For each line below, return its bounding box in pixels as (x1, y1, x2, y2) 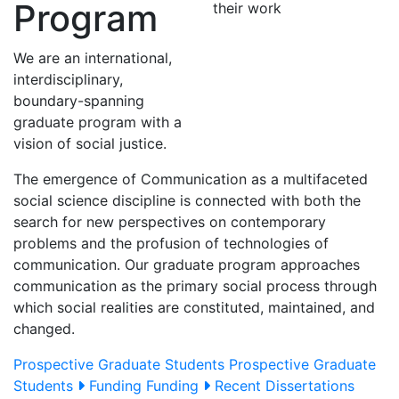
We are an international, (13, 49, 172, 67)
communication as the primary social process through (13, 277, 377, 295)
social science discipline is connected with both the (13, 191, 361, 209)
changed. (13, 320, 75, 338)
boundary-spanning (13, 92, 144, 110)
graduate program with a (13, 113, 182, 131)
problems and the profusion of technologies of (13, 234, 329, 252)
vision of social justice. (13, 134, 167, 152)
